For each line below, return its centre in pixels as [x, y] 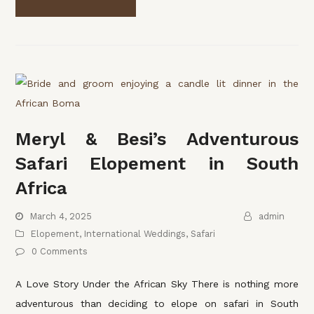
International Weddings [135, 233]
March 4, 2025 [61, 216]
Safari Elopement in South [157, 163]
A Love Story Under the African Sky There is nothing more [157, 284]
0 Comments [60, 251]
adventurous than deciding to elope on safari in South [157, 303]
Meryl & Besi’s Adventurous [157, 138]
